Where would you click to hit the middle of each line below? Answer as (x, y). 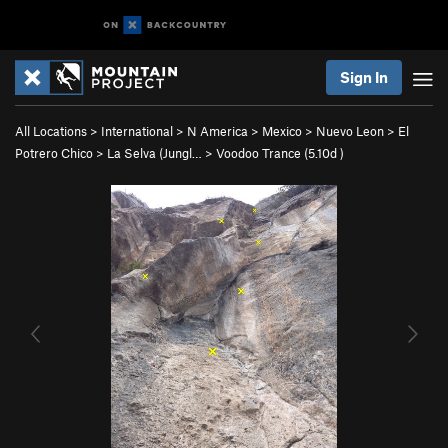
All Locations (51, 131)
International (137, 131)
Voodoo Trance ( (262, 153)
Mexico (282, 131)
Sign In (364, 77)
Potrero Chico (54, 153)
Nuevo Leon (350, 131)
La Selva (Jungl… (154, 153)
